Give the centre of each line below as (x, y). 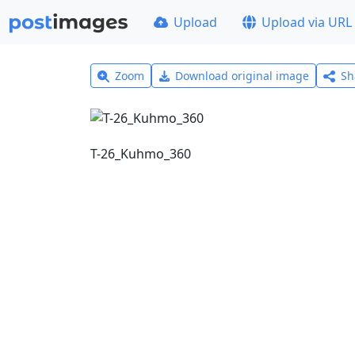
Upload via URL (307, 22)
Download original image (242, 76)
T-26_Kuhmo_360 (141, 153)
